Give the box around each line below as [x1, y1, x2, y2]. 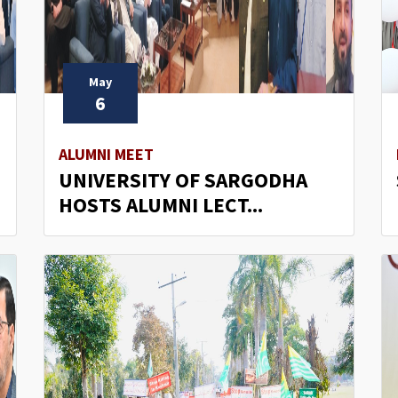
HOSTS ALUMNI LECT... [59, 191, 263, 218]
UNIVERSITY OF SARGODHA [59, 166, 307, 193]
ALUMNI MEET [59, 143, 154, 164]
